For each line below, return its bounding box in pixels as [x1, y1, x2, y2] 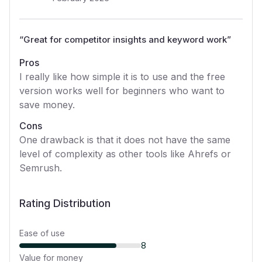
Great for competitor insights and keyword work [23, 34, 227, 45]
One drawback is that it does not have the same [19, 134, 230, 146]
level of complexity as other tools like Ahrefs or [19, 148, 231, 160]
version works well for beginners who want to [19, 85, 225, 96]
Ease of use [19, 228, 65, 238]
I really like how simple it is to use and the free [19, 71, 225, 82]
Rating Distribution [19, 197, 111, 209]
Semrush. [19, 162, 62, 174]
